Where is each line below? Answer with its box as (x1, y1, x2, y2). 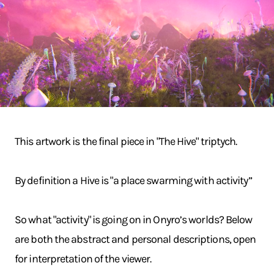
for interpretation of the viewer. (15, 252, 152, 265)
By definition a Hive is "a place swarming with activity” (15, 174, 252, 187)
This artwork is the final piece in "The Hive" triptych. (15, 135, 237, 148)
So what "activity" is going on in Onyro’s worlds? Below (15, 213, 253, 226)
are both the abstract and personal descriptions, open (15, 232, 256, 246)
